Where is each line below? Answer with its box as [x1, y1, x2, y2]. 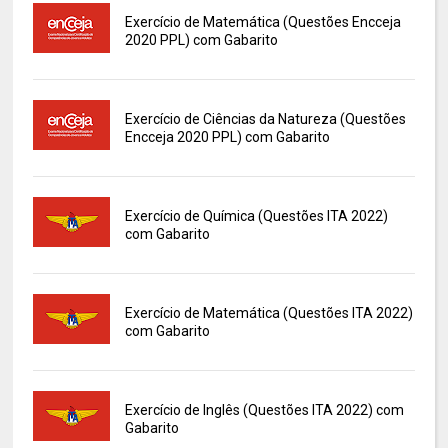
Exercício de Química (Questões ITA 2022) [124, 208, 388, 225]
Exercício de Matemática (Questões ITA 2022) [124, 305, 413, 322]
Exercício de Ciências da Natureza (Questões [124, 111, 406, 128]
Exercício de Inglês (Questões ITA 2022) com [124, 402, 404, 419]
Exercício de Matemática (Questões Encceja [124, 14, 401, 31]
